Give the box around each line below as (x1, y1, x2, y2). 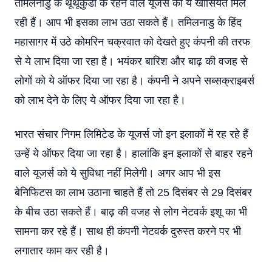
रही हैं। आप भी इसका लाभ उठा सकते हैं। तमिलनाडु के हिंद (15, 16, 242, 29)
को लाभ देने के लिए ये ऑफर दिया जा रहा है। (15, 94, 186, 106)
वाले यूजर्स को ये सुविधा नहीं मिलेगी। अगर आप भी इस (15, 167, 220, 179)
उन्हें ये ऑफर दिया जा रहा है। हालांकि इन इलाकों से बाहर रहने (15, 148, 253, 160)
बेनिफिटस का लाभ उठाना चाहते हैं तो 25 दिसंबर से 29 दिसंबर (15, 186, 252, 199)
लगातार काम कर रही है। (15, 245, 109, 257)
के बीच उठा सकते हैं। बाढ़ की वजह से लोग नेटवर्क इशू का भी (15, 206, 247, 218)
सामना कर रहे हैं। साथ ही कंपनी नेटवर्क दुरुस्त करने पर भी (15, 225, 241, 237)
